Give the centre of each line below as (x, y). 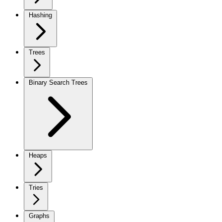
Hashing (40, 15)
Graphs (39, 216)
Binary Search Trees (58, 83)
